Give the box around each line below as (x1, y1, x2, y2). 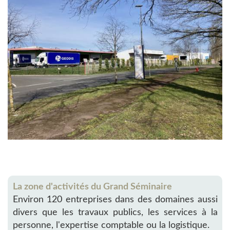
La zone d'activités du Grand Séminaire (12, 182, 172, 191)
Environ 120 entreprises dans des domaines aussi (12, 195, 218, 204)
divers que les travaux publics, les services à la (12, 207, 218, 217)
